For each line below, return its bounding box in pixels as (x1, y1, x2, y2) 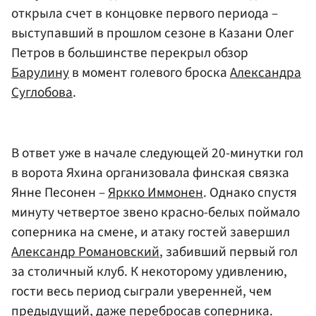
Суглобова (11, 83, 73, 103)
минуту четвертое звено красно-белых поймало (11, 202, 300, 222)
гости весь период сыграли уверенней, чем (11, 281, 272, 301)
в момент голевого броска (69, 63, 230, 83)
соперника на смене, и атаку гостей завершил (11, 222, 290, 242)
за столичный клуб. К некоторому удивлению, (11, 262, 287, 281)
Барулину (11, 63, 69, 83)
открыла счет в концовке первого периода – (11, 4, 278, 24)
